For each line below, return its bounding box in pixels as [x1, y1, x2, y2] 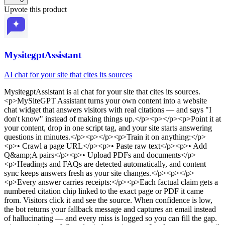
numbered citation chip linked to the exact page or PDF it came [4, 186, 203, 195]
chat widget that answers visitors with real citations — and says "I [4, 105, 211, 114]
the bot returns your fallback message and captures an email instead [4, 204, 216, 213]
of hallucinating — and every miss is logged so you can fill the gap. [4, 213, 217, 222]
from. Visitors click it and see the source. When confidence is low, [4, 195, 212, 204]
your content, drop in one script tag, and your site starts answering [4, 123, 212, 132]
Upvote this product [4, 5, 67, 14]
